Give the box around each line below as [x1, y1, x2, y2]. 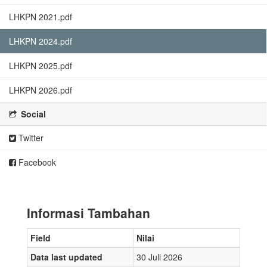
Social [18, 108, 46, 120]
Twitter [16, 132, 44, 144]
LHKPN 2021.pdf [9, 11, 72, 23]
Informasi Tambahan [27, 204, 150, 222]
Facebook [16, 156, 56, 168]
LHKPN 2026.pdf [9, 84, 72, 96]
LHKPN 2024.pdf [9, 35, 72, 47]
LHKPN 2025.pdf [9, 60, 72, 72]
